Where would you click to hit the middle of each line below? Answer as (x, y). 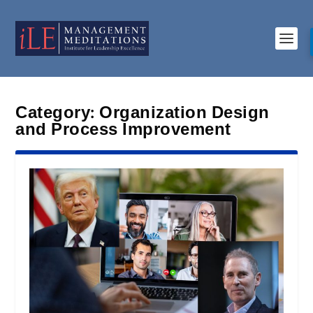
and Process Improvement (123, 130)
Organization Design (184, 113)
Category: (58, 113)
